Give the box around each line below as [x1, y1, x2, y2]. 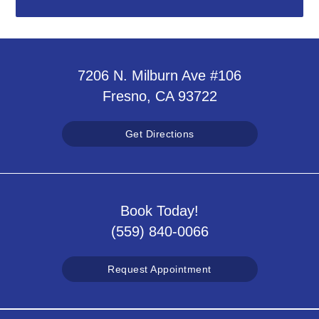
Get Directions [125, 127, 194, 140]
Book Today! [120, 202, 199, 219]
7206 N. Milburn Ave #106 [78, 67, 241, 83]
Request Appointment [108, 263, 211, 275]
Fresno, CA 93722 [102, 88, 217, 104]
